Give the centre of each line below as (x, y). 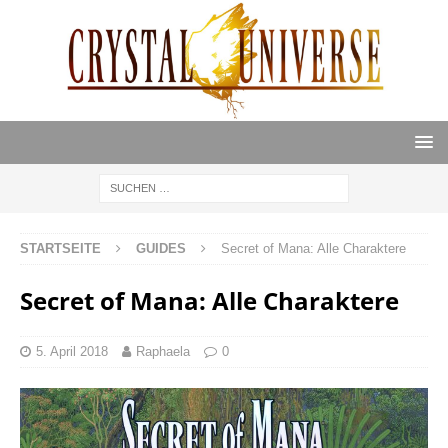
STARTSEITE (60, 249)
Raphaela (163, 352)
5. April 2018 (72, 352)
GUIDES (161, 249)
